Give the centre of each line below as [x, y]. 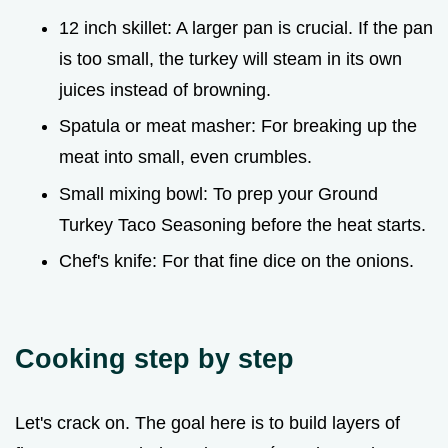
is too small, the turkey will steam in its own [230, 58]
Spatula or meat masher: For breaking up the [238, 126]
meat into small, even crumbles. [185, 157]
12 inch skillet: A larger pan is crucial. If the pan [246, 27]
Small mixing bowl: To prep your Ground [218, 193]
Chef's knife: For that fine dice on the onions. [236, 261]
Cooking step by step [154, 359]
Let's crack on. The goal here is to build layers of [207, 423]
